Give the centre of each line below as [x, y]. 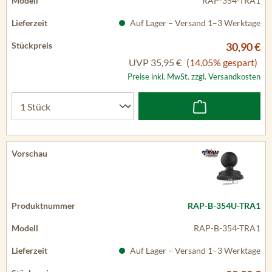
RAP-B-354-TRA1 [227, 228]
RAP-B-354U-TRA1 [224, 206]
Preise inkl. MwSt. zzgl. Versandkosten [194, 76]
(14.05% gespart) [222, 62]
